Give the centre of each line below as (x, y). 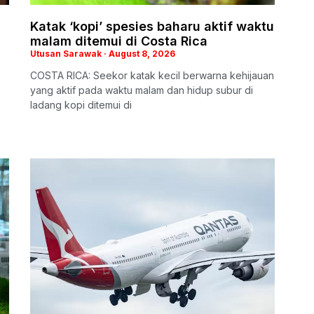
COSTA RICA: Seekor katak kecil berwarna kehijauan (152, 75)
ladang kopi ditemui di (81, 104)
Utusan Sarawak (67, 53)
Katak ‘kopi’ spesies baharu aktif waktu (152, 26)
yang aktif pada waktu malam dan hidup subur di (142, 90)
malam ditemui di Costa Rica (119, 41)
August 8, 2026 (141, 53)
